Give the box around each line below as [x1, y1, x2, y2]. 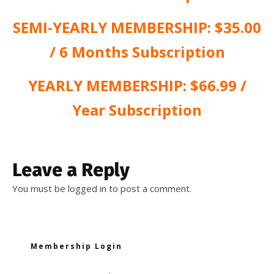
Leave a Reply [12, 158, 130, 181]
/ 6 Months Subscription [49, 41, 225, 62]
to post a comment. [106, 182, 191, 194]
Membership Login [31, 240, 122, 251]
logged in [68, 182, 106, 194]
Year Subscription [72, 99, 202, 120]
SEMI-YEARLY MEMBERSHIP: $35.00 [13, 17, 261, 37]
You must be [12, 182, 68, 194]
